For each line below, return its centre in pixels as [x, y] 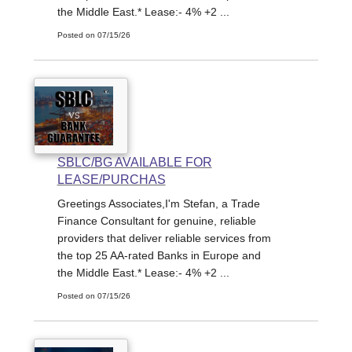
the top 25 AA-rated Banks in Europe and [159, 256]
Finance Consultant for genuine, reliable [156, 221]
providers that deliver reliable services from [164, 238]
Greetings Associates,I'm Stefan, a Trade [158, 204]
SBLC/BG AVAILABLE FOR [134, 163]
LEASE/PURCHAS [111, 180]
